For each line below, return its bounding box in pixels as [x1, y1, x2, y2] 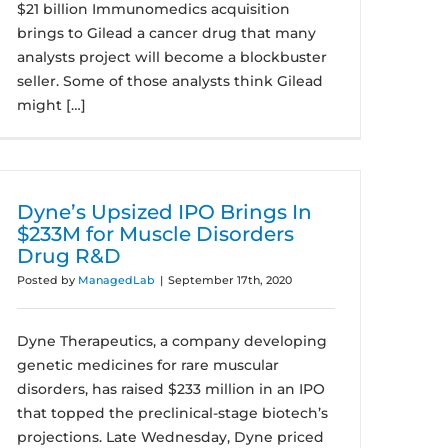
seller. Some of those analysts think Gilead [17, 72, 323, 90]
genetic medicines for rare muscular [17, 356, 279, 374]
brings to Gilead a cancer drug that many [17, 24, 316, 42]
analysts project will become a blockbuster [17, 48, 327, 66]
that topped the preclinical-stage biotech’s [17, 404, 328, 422]
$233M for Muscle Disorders [17, 222, 294, 246]
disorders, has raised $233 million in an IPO [17, 380, 325, 398]
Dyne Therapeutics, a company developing [17, 332, 327, 350]
